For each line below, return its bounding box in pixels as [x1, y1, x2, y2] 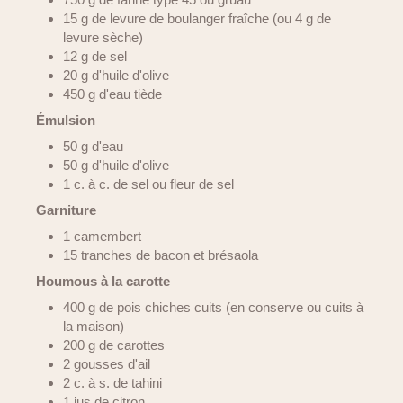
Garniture [36, 202, 96, 218]
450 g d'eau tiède [63, 86, 166, 102]
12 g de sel [63, 49, 130, 64]
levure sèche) [63, 30, 143, 45]
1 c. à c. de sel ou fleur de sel [63, 176, 237, 192]
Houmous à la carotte [36, 273, 170, 289]
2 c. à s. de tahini [63, 375, 166, 390]
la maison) [63, 318, 124, 334]
